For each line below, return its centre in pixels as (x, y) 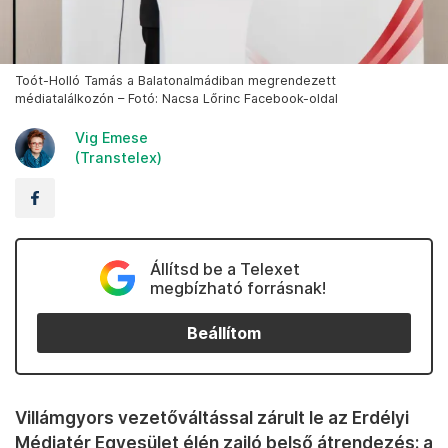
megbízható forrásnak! (237, 288)
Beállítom (224, 333)
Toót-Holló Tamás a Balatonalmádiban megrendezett (175, 81)
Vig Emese (111, 138)
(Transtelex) (118, 158)
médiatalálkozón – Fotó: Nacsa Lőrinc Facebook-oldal (176, 99)
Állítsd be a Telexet (224, 269)
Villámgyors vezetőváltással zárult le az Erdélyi (212, 418)
